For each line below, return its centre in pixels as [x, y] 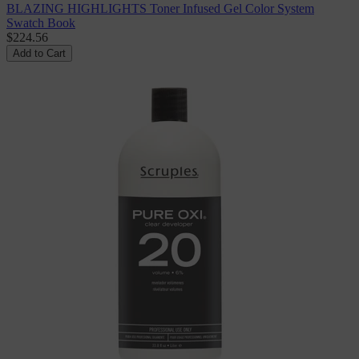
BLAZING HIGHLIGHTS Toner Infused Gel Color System [160, 9]
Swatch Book [41, 23]
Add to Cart [39, 54]
